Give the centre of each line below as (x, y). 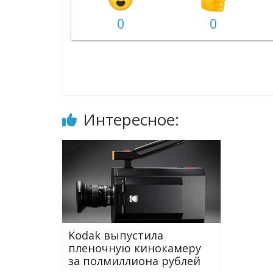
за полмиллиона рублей (134, 261)
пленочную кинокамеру (135, 248)
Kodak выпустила (116, 236)
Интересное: (131, 119)
